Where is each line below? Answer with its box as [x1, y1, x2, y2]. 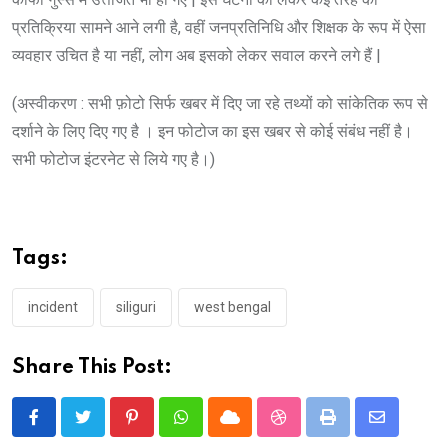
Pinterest [130, 419, 196, 439]
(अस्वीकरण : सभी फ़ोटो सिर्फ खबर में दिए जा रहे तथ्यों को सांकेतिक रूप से [12, 93, 428, 113]
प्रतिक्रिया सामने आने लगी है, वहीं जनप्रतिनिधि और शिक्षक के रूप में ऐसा [12, 17, 426, 37]
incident [28, 298, 78, 315]
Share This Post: [12, 357, 172, 378]
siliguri [116, 298, 156, 315]
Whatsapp [179, 419, 250, 439]
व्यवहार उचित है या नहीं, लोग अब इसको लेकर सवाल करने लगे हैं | [12, 45, 381, 65]
